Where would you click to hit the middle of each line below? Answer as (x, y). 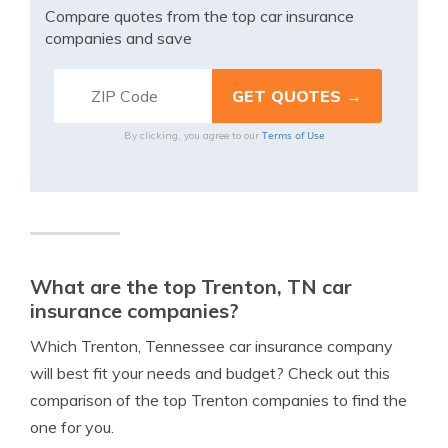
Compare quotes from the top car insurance (199, 16)
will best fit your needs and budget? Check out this (210, 373)
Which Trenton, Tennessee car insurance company (211, 346)
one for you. (72, 427)
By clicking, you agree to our (192, 135)
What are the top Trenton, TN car (191, 286)
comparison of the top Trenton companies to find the (218, 400)
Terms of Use (293, 135)
